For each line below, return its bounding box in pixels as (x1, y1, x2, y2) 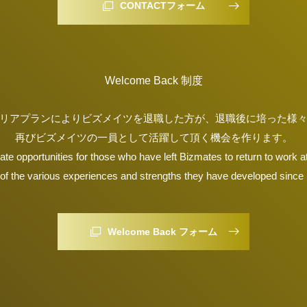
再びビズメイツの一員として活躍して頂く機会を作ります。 (14, 132, 293, 143)
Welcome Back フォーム (107, 226, 217, 237)
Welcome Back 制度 (104, 75, 203, 86)
